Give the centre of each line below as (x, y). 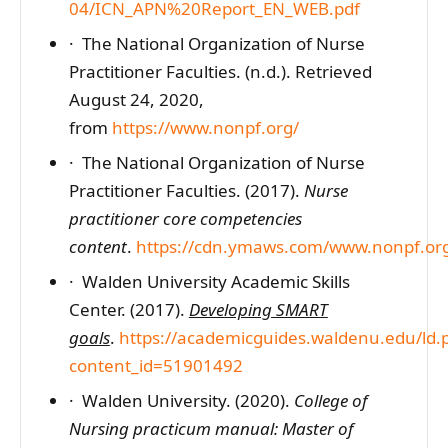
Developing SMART (258, 309)
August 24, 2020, (136, 100)
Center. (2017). (128, 309)
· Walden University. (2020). (181, 400)
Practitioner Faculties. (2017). (186, 190)
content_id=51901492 (155, 365)
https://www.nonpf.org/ (205, 128)
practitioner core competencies (185, 218)
